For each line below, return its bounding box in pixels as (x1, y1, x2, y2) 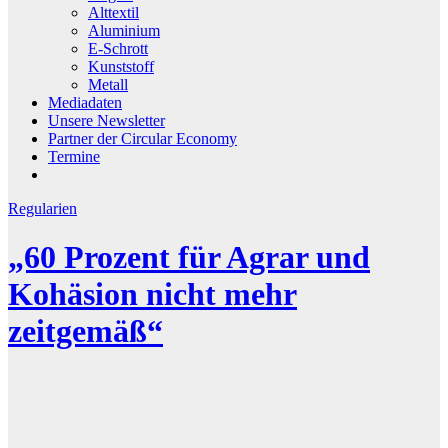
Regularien (8, 199, 77, 217)
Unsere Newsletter (48, 111, 165, 129)
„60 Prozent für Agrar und (8, 239, 370, 276)
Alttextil (88, 3, 139, 21)
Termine (48, 147, 100, 165)
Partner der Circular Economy (48, 129, 237, 147)
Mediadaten (48, 93, 122, 111)
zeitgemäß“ (8, 313, 163, 350)
